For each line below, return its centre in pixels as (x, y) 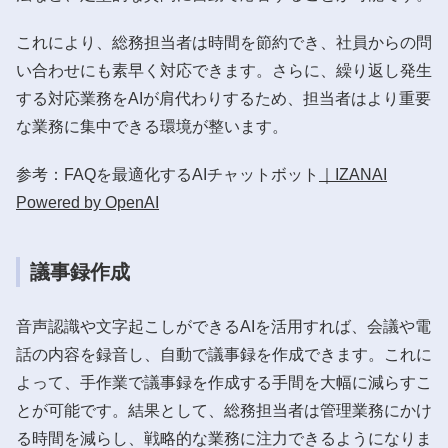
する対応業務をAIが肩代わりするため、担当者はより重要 (223, 98)
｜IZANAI (353, 174)
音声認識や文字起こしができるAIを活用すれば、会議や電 (223, 326)
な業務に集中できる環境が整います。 (152, 126)
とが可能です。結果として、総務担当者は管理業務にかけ (224, 410)
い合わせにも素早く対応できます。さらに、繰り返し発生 (224, 70)
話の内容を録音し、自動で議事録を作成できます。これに (224, 354)
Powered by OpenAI (87, 202)
